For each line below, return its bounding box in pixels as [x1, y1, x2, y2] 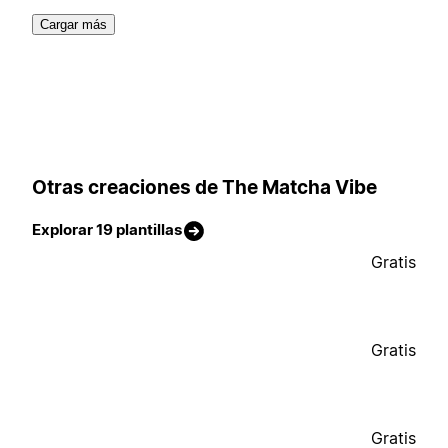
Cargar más [40, 17, 107, 33]
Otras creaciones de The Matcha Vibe [32, 175, 377, 199]
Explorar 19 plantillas [32, 220, 182, 240]
